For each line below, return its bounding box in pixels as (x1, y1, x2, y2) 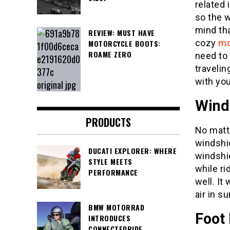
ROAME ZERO (88, 49, 131, 60)
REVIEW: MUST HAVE (88, 27, 155, 39)
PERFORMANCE (88, 167, 138, 178)
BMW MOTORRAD (88, 202, 144, 213)
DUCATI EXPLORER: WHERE (88, 145, 177, 157)
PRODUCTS (85, 114, 131, 130)
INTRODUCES (88, 213, 130, 224)
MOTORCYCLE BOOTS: (88, 38, 161, 49)
